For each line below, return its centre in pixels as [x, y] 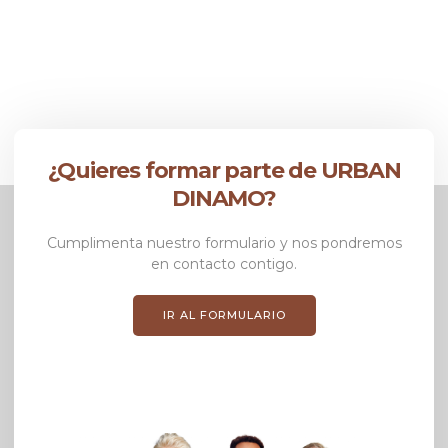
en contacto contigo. [224, 264]
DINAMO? [224, 199]
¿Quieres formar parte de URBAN [224, 171]
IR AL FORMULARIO [224, 315]
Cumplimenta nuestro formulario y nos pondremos [224, 243]
